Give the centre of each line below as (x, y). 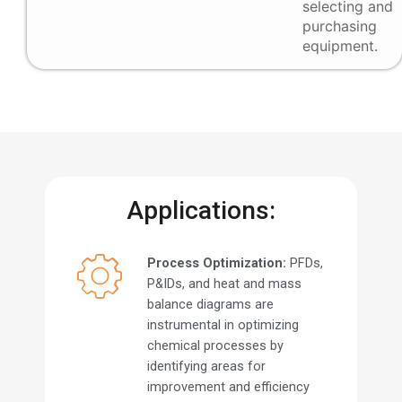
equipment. (340, 46)
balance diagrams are (210, 305)
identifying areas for (206, 367)
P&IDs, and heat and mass (224, 284)
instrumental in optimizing (223, 325)
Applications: (201, 211)
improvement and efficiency (228, 387)
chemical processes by (215, 346)
